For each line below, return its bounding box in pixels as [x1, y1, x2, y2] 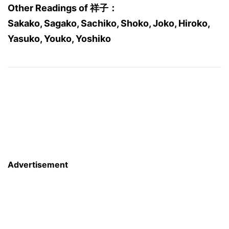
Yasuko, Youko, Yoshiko [8, 33, 111, 44]
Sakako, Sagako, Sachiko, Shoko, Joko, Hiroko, [8, 18, 210, 29]
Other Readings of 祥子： [8, 3, 118, 13]
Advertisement [8, 159, 68, 170]
